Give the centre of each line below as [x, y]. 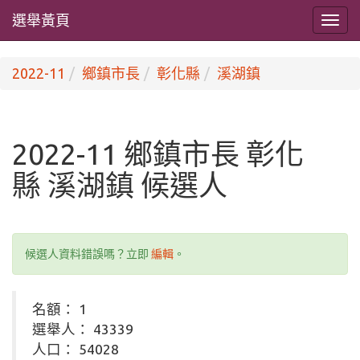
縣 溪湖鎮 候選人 [120, 185]
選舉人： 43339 [83, 329]
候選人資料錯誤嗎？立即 [88, 254]
